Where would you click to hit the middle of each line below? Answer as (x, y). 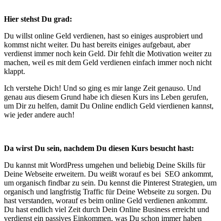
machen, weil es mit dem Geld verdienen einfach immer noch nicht (108, 62)
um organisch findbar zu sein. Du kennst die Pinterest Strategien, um (110, 183)
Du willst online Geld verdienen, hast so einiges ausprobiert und (103, 36)
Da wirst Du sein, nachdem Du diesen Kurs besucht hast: (99, 148)
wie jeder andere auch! (39, 114)
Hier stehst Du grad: (38, 19)
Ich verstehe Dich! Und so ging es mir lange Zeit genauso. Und (102, 88)
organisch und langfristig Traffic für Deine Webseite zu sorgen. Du (108, 191)
